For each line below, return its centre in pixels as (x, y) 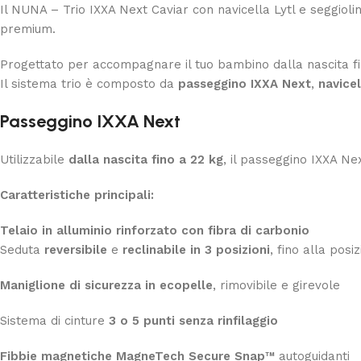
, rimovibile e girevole (276, 285)
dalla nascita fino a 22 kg (146, 159)
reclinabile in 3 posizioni (196, 249)
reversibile (76, 249)
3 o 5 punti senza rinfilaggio (193, 320)
